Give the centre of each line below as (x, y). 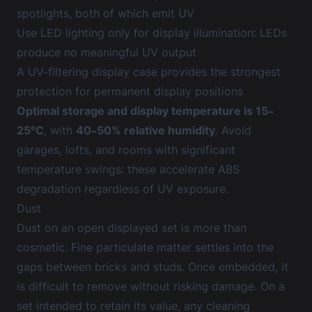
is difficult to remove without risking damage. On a (151, 286)
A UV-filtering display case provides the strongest (149, 72)
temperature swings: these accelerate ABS (128, 169)
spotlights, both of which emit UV (106, 13)
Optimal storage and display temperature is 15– (145, 111)
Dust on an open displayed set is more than (132, 228)
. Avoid (233, 130)
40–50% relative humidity (146, 130)
